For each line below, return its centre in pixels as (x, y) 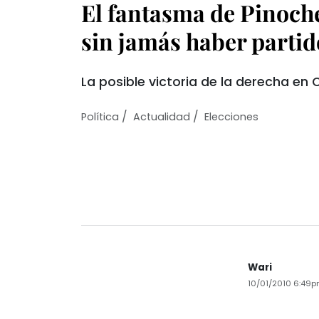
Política (100, 117)
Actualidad (162, 117)
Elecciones (231, 117)
